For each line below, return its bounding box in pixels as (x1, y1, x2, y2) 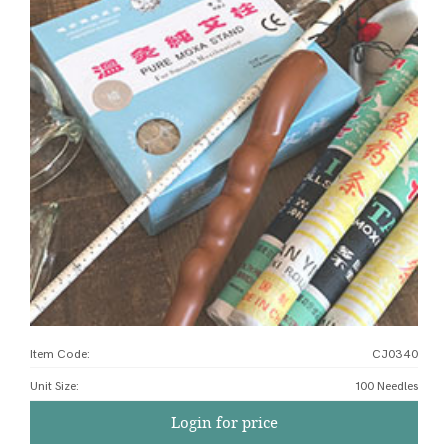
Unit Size (30, 379, 76, 394)
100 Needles (356, 379, 418, 394)
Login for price (170, 412, 278, 432)
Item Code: (30, 347, 90, 362)
